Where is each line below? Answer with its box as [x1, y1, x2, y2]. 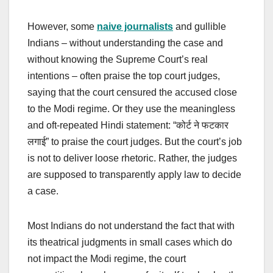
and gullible [173, 21, 226, 32]
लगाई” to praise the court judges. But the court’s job [27, 136, 242, 147]
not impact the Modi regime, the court [27, 253, 186, 264]
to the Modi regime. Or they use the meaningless [27, 104, 235, 115]
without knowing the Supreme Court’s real [27, 54, 208, 65]
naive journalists [97, 21, 173, 32]
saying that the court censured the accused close [27, 87, 237, 98]
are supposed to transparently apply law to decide [27, 169, 241, 180]
